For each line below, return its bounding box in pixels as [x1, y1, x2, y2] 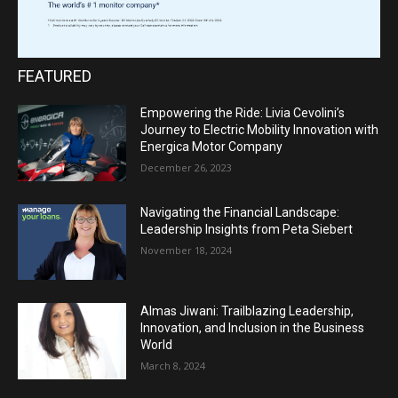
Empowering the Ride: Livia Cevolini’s [140, 106, 346, 121]
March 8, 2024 [140, 359, 206, 373]
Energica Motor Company [140, 139, 283, 155]
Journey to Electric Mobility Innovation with [140, 123, 379, 138]
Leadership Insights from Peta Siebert [140, 221, 354, 236]
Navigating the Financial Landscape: [140, 204, 340, 219]
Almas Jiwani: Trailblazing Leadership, [140, 304, 354, 319]
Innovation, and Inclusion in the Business [140, 321, 365, 336]
